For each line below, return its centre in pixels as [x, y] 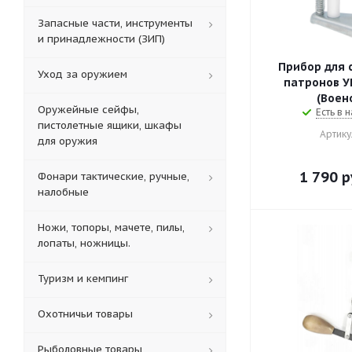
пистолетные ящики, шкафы [110, 125]
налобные [63, 192]
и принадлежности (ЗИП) [101, 39]
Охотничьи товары [85, 314]
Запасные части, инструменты [115, 23]
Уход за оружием [82, 74]
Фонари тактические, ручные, [114, 176]
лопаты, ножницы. [84, 243]
